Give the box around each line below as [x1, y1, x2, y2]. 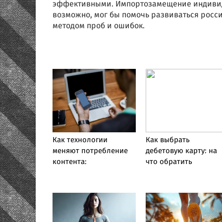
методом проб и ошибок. [53, 20, 145, 32]
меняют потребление [53, 145, 128, 157]
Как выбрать [145, 134, 190, 146]
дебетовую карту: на [145, 145, 217, 157]
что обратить [145, 156, 192, 168]
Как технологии [53, 134, 108, 146]
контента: [53, 156, 87, 168]
